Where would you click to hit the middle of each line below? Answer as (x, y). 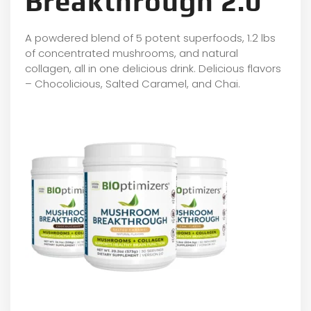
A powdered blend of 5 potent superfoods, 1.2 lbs (150, 37)
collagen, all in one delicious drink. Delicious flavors (153, 68)
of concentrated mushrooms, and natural (132, 53)
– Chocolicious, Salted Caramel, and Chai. (133, 83)
